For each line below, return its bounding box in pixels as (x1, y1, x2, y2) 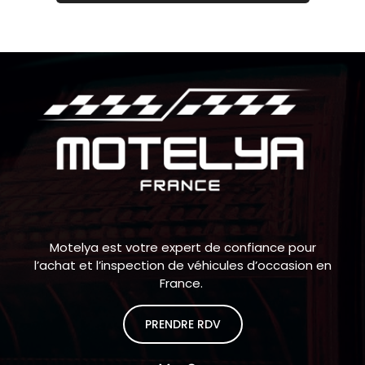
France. (159, 274, 206, 292)
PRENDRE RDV (144, 315, 221, 332)
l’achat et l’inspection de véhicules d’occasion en (33, 256, 332, 274)
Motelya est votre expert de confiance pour (49, 238, 316, 256)
